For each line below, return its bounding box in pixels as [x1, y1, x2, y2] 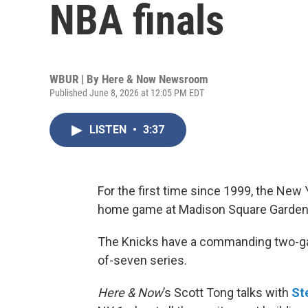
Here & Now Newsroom [102, 72, 208, 86]
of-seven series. [98, 253, 187, 267]
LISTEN [89, 123, 129, 136]
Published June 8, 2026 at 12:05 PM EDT [49, 87, 204, 98]
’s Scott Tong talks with [163, 285, 291, 300]
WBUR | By [49, 72, 102, 86]
